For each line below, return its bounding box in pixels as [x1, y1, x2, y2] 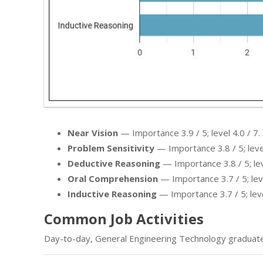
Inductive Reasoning [68, 188, 157, 200]
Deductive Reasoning [68, 157, 160, 170]
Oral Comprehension [68, 173, 158, 185]
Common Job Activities [44, 209, 204, 229]
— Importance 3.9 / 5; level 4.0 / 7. [118, 127, 260, 139]
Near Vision [68, 127, 118, 139]
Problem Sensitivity [68, 142, 154, 154]
